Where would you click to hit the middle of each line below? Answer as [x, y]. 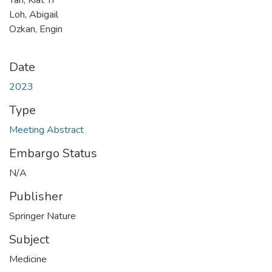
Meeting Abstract [46, 130]
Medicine [28, 259]
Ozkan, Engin [36, 29]
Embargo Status [53, 153]
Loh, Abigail [34, 14]
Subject [29, 239]
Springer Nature [42, 216]
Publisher [36, 196]
